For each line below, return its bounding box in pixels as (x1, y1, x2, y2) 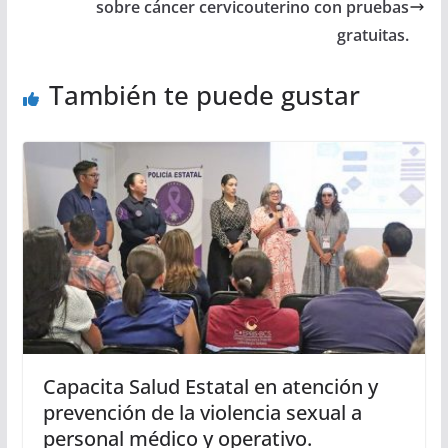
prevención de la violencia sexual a (42, 398, 362, 426)
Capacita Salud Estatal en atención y (42, 372, 378, 400)
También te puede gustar (48, 77, 360, 114)
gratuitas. (337, 24, 410, 47)
